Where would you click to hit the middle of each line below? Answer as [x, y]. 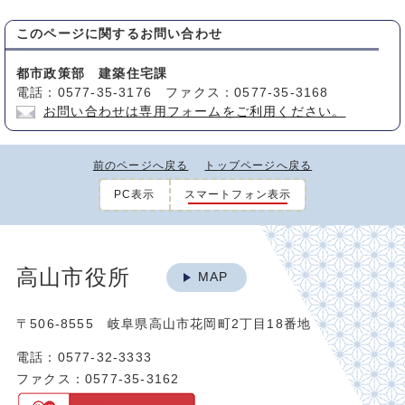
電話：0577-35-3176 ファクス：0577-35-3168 [173, 93]
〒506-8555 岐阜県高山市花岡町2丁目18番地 [171, 325]
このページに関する [78, 34]
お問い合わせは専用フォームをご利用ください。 [195, 112]
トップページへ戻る [259, 166]
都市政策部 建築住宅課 [92, 74]
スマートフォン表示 [238, 195]
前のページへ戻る [141, 166]
